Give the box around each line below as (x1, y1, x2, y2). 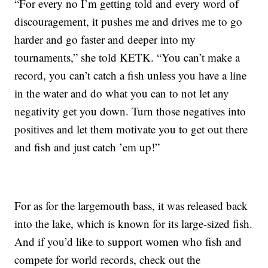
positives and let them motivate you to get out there (14, 121, 248, 137)
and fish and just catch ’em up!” (14, 139, 160, 155)
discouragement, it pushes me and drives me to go (14, 14, 243, 29)
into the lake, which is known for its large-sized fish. (14, 216, 253, 232)
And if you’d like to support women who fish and (14, 234, 242, 249)
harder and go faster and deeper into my (14, 32, 196, 47)
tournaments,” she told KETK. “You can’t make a (14, 50, 240, 65)
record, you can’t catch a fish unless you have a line (14, 68, 247, 83)
